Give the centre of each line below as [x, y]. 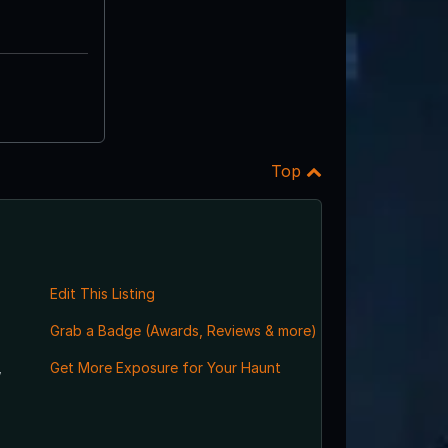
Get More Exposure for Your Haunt [165, 367]
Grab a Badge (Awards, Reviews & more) [183, 330]
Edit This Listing [102, 293]
